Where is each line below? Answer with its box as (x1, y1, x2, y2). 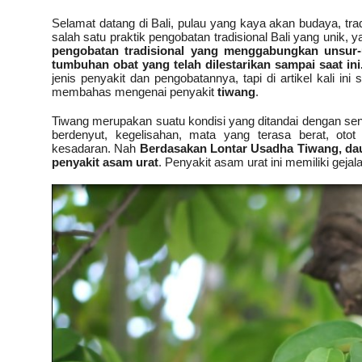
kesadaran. (52, 141, 111, 155)
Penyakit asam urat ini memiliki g (162, 154, 339, 169)
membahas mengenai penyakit (52, 84, 217, 99)
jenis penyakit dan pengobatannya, (52, 70, 243, 85)
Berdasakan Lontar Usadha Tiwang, (139, 141, 346, 155)
